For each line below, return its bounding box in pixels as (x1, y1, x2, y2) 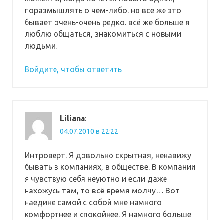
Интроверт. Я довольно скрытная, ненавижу (25, 150, 191, 160)
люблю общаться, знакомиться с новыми (25, 29, 181, 38)
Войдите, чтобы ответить (25, 64, 122, 74)
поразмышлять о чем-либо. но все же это (25, 5, 181, 15)
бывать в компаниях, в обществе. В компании (25, 162, 195, 171)
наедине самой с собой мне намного (25, 197, 162, 207)
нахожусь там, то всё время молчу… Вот (25, 186, 180, 195)
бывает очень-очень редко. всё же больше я (25, 17, 190, 27)
